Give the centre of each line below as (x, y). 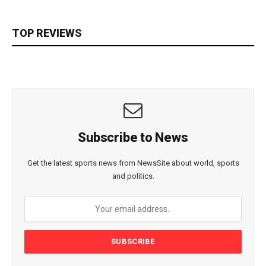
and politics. (133, 176)
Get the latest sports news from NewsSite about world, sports (133, 163)
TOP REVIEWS (47, 33)
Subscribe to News (133, 138)
